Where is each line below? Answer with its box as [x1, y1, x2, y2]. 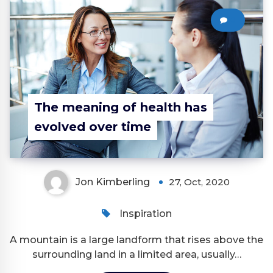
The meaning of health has [34, 100, 207, 115]
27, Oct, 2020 [168, 176, 230, 188]
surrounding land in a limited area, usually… [32, 249, 241, 261]
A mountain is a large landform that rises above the [10, 234, 263, 246]
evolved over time [34, 119, 151, 135]
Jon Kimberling [75, 176, 150, 188]
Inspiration [119, 208, 172, 220]
